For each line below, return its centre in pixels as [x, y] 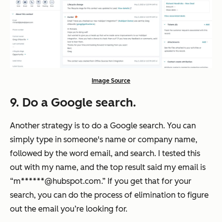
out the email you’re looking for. [70, 209]
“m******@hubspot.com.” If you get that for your [101, 181]
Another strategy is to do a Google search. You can [103, 126]
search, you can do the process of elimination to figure [109, 195]
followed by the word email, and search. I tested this [105, 154]
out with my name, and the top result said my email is [108, 167]
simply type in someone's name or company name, [104, 140]
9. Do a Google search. [75, 103]
